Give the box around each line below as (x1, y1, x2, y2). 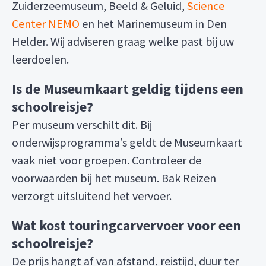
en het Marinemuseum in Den (80, 16, 227, 31)
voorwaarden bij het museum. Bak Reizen (12, 170, 216, 185)
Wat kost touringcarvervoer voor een (12, 217, 241, 234)
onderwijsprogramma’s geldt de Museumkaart (12, 135, 242, 150)
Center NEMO (12, 16, 80, 31)
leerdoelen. (12, 52, 69, 66)
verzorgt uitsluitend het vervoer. (12, 188, 172, 203)
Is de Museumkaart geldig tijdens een (12, 80, 243, 97)
